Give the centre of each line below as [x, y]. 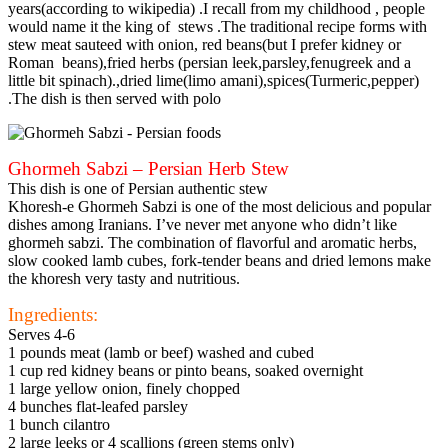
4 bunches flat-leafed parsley [98, 406]
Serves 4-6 [41, 334]
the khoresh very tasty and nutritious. [124, 278]
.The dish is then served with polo [114, 98]
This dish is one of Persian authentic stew [138, 188]
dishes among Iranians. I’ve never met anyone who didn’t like [202, 224]
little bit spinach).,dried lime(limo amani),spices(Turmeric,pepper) [213, 80]
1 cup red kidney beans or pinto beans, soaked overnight [185, 370]
